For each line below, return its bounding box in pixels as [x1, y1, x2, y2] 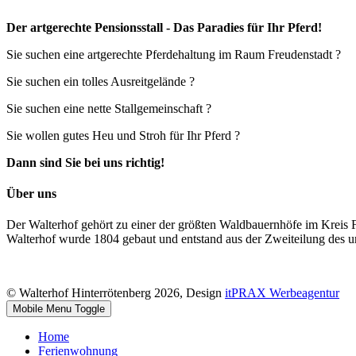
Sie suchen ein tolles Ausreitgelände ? [6, 74, 195, 88]
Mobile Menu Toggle [13, 303, 105, 315]
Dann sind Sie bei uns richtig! [6, 155, 164, 169]
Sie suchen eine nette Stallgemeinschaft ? [6, 101, 211, 115]
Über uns [6, 186, 56, 200]
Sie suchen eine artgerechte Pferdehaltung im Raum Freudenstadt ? [6, 47, 341, 61]
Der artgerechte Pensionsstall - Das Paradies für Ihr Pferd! [6, 20, 322, 34]
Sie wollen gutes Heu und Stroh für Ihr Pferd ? [6, 128, 240, 142]
